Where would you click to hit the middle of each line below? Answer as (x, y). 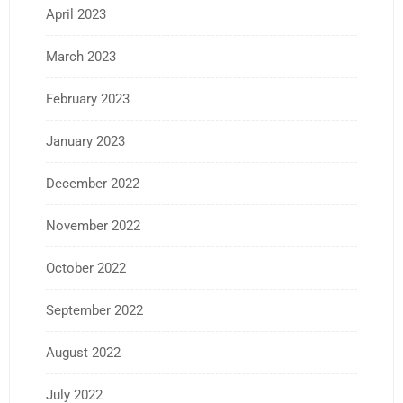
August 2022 (83, 352)
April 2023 (76, 14)
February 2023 (88, 99)
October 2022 (86, 268)
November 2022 (93, 225)
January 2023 (85, 141)
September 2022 (94, 310)
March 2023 (81, 56)
